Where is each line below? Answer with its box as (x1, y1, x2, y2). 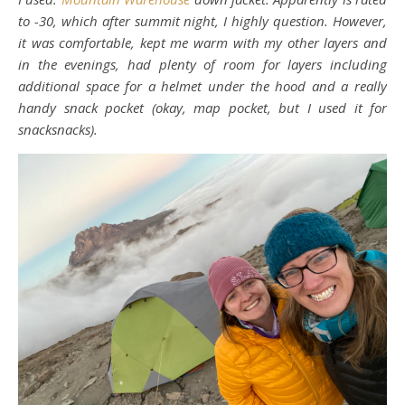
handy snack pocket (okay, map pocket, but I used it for (18, 99, 387, 117)
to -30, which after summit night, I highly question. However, (18, 12, 387, 30)
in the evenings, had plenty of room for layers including (18, 55, 387, 73)
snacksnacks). (18, 120, 98, 138)
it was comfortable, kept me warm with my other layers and (18, 33, 387, 52)
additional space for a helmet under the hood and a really (18, 77, 387, 95)
